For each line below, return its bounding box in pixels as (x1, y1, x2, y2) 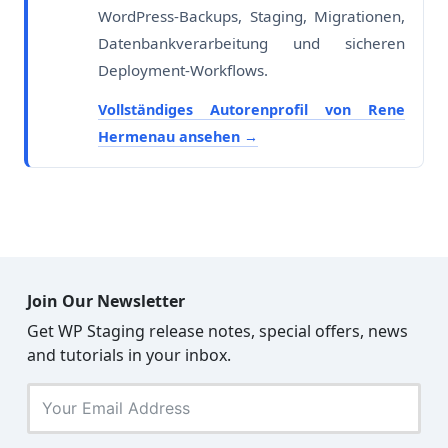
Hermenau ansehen (98, 126, 244, 146)
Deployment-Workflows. (98, 59, 268, 80)
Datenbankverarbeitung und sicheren (98, 32, 405, 53)
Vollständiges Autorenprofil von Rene (98, 99, 405, 119)
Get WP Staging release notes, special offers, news (27, 319, 408, 342)
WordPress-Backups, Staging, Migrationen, (98, 5, 405, 26)
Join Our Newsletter (27, 289, 185, 312)
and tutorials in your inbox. (27, 343, 231, 366)
